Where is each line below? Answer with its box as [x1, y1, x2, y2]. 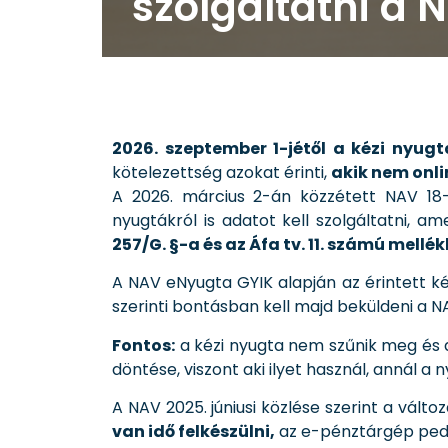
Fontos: [112, 333, 175, 357]
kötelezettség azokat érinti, [112, 160, 331, 184]
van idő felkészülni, [112, 419, 275, 443]
